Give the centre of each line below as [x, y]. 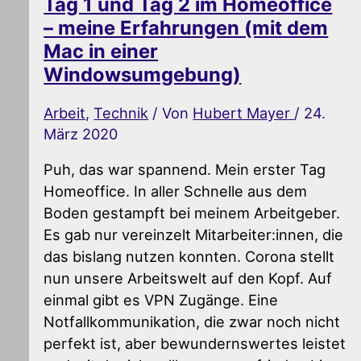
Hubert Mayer [244, 112]
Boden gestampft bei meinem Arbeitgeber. [192, 212]
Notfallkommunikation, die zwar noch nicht [192, 321]
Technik [121, 112]
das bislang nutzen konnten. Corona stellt [189, 256]
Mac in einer [101, 52]
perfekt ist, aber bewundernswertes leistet [195, 343]
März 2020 [81, 133]
